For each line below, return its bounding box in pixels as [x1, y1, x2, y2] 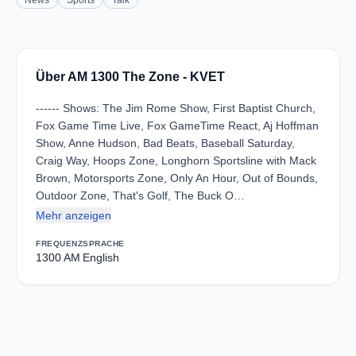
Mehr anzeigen [36, 209, 111, 222]
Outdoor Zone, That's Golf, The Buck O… [36, 189, 245, 202]
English [83, 251, 119, 264]
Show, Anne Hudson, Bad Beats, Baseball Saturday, [36, 137, 295, 149]
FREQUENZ [36, 239, 83, 248]
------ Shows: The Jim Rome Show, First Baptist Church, [36, 102, 315, 114]
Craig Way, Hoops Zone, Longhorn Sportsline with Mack [36, 154, 316, 167]
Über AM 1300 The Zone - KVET [36, 70, 225, 83]
